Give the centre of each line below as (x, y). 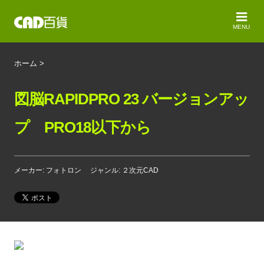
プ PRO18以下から (82, 127)
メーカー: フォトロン (48, 170)
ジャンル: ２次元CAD (124, 170)
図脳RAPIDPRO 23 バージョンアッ (131, 99)
